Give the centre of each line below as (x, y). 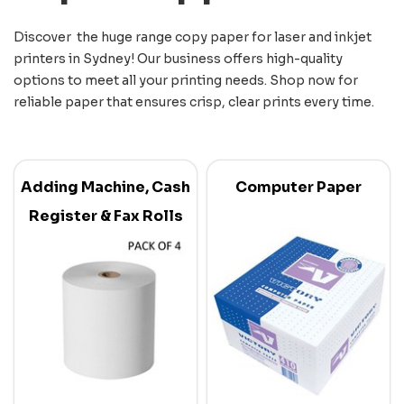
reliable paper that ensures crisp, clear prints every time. (194, 101)
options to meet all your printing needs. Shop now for (186, 80)
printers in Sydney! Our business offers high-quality (178, 58)
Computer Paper (298, 187)
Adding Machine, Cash (106, 187)
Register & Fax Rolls (106, 216)
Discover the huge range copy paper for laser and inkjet (193, 37)
